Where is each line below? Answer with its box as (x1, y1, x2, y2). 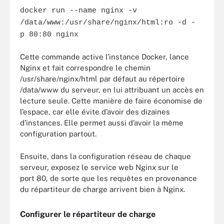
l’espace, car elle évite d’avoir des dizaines (20, 107, 170, 116)
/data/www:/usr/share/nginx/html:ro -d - (20, 18, 195, 27)
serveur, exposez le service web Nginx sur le (20, 162, 178, 171)
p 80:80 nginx (20, 30, 78, 39)
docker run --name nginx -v (20, 6, 137, 15)
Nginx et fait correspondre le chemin (20, 63, 150, 72)
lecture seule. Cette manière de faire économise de (20, 96, 202, 105)
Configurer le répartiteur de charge (20, 209, 155, 219)
